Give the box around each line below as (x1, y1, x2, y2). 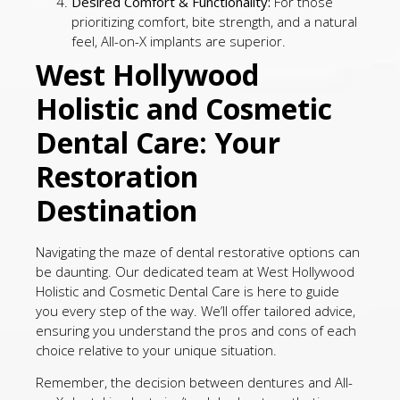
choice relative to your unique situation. (36, 340, 277, 359)
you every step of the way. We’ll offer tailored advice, (36, 301, 355, 320)
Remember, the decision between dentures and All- (36, 372, 353, 391)
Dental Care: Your (36, 122, 280, 162)
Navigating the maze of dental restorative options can (36, 242, 360, 261)
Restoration (36, 156, 198, 196)
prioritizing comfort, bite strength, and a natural (71, 12, 357, 30)
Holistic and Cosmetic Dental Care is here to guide (36, 281, 339, 300)
